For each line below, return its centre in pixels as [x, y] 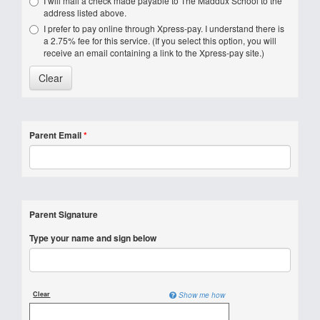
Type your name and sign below [93, 238]
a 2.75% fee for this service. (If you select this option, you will [160, 40]
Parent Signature [64, 214]
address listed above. [85, 12]
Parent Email [55, 135]
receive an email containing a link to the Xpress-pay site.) [154, 52]
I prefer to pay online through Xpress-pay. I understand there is [164, 28]
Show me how [201, 295]
